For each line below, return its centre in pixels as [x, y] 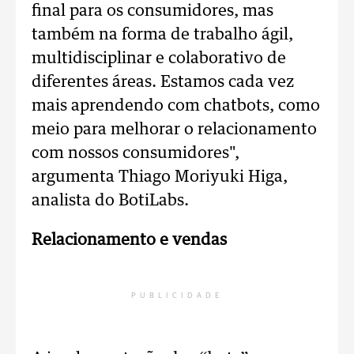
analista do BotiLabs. [110, 201]
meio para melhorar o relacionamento [174, 130]
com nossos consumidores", [136, 153]
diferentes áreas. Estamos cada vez [163, 82]
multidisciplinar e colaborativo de [159, 58]
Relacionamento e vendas [129, 240]
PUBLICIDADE [177, 296]
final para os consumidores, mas [153, 11]
